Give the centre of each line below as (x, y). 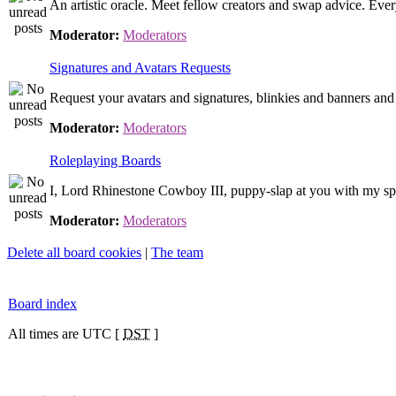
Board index (42, 304)
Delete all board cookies (74, 252)
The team (177, 252)
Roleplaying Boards (105, 160)
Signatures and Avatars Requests (140, 68)
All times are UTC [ (65, 334)
